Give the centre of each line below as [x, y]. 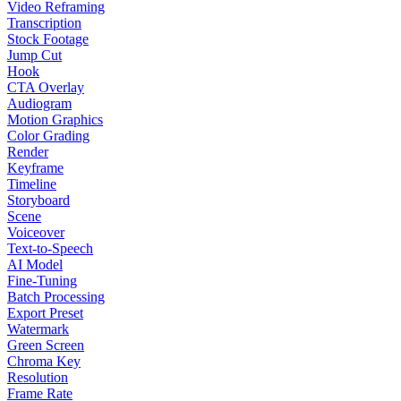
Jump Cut [34, 55]
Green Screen [46, 345]
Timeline [32, 183]
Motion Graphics [55, 119]
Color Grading [48, 135]
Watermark [38, 328]
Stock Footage [48, 38]
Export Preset [45, 312]
